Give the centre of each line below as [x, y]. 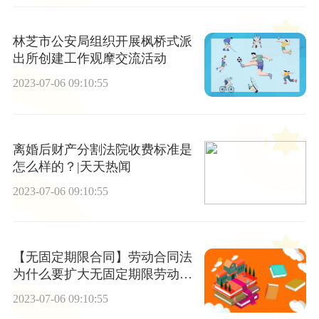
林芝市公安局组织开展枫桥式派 [102, 42]
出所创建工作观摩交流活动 [89, 59]
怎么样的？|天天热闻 [72, 166]
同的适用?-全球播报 [69, 292]
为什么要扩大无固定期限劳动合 [102, 274]
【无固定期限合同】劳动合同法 [102, 257]
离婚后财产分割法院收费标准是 [102, 149]
